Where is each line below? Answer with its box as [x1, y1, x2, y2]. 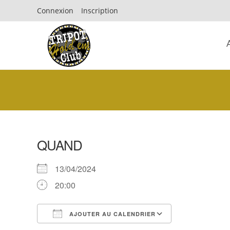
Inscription [81, 6, 118, 15]
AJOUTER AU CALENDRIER [67, 210, 156, 218]
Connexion [37, 6, 73, 15]
